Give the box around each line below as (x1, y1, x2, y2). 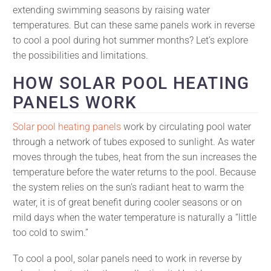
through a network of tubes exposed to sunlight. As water (13, 135, 255, 148)
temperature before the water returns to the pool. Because (13, 166, 256, 178)
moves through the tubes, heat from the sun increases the (13, 151, 256, 163)
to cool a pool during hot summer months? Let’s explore (13, 34, 248, 47)
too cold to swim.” (13, 226, 88, 238)
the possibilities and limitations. (13, 50, 148, 62)
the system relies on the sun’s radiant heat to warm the (13, 181, 244, 193)
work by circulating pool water (121, 120, 251, 132)
